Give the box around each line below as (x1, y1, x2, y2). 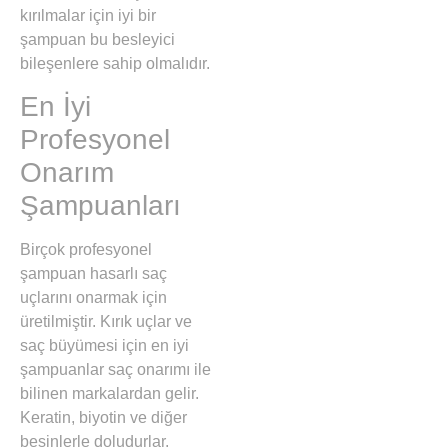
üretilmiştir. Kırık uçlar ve (20, 312, 192, 330)
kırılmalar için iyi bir (20, 6, 156, 24)
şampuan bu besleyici (20, 30, 175, 48)
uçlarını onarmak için (20, 288, 167, 306)
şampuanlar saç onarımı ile (20, 360, 211, 378)
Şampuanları (20, 189, 181, 221)
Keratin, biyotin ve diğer (20, 408, 187, 426)
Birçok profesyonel (20, 240, 152, 258)
